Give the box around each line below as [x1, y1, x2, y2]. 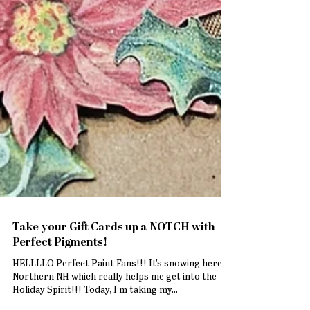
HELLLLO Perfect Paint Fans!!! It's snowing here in [12, 293, 232, 304]
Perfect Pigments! [12, 271, 107, 284]
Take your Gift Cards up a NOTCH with [12, 256, 215, 269]
